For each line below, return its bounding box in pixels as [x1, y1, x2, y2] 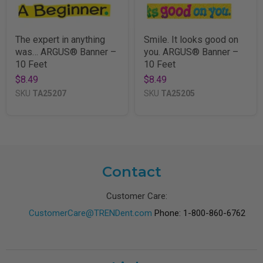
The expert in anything [15, 33, 105, 45]
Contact [102, 163, 161, 180]
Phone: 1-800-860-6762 [151, 207, 245, 218]
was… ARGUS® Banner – [15, 46, 116, 58]
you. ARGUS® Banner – [144, 46, 238, 58]
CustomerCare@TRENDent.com [28, 207, 152, 218]
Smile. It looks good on [144, 33, 238, 45]
